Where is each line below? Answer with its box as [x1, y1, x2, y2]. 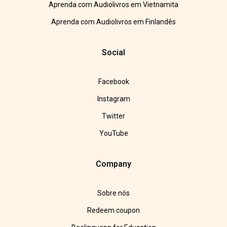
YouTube [99, 129, 128, 138]
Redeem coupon [87, 206, 140, 215]
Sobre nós [97, 189, 130, 198]
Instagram [97, 95, 130, 103]
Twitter [102, 112, 125, 121]
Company [96, 159, 131, 169]
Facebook [98, 78, 129, 86]
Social [102, 48, 125, 58]
